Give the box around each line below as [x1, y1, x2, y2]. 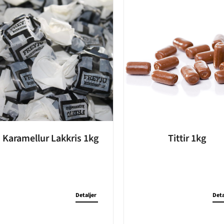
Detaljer [75, 191, 97, 200]
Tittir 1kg [167, 131, 206, 146]
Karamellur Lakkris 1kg [2, 131, 98, 146]
